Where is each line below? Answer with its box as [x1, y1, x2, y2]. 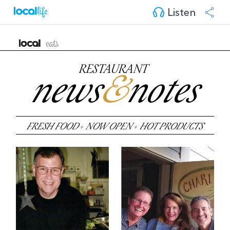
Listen [164, 4, 196, 18]
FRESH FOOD [27, 122, 79, 132]
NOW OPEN [86, 122, 135, 132]
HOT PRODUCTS [140, 122, 203, 132]
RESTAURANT [79, 63, 151, 77]
